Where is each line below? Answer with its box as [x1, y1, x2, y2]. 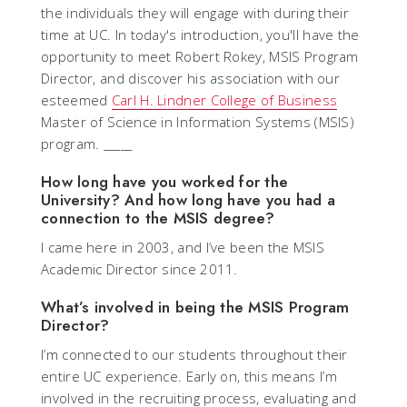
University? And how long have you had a [41, 189, 335, 212]
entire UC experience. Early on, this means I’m [41, 367, 337, 386]
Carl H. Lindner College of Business [111, 91, 338, 110]
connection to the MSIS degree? [41, 207, 275, 230]
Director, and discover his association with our [41, 69, 341, 88]
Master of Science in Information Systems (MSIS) [41, 113, 355, 132]
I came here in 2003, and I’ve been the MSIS [41, 238, 324, 257]
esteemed [41, 91, 112, 110]
